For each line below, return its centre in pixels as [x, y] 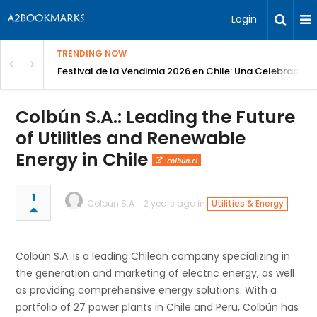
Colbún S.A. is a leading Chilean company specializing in [153, 256]
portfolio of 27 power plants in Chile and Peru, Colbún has [157, 307]
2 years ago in [176, 203]
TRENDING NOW [92, 53]
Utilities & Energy [247, 204]
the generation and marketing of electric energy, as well [155, 273]
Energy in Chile [84, 160]
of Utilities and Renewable [131, 138]
